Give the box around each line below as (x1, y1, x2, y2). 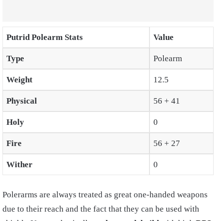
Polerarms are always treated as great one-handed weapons (2, 190, 208, 200)
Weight (6, 74, 33, 84)
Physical (6, 96, 37, 106)
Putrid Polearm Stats (6, 32, 83, 42)
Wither (6, 159, 33, 169)
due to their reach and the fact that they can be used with (2, 204, 199, 214)
